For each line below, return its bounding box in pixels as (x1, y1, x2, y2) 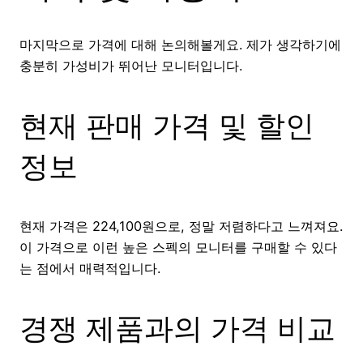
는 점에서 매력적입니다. (19, 260, 160, 277)
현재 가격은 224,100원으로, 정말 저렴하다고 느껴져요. (19, 218, 343, 235)
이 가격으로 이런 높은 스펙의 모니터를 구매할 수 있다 (19, 239, 337, 256)
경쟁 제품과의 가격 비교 (19, 310, 335, 347)
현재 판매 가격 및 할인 (19, 108, 314, 144)
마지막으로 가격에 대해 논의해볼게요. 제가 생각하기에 (19, 36, 341, 53)
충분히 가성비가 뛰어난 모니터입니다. (19, 58, 242, 75)
